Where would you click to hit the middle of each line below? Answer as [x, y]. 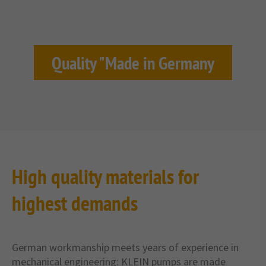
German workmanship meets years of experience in [125, 247]
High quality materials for [105, 176]
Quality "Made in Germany [133, 62]
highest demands [75, 203]
